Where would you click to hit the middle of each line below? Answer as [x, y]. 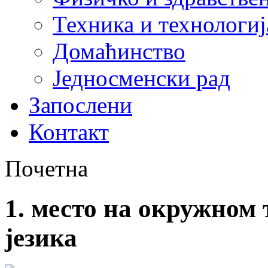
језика [41, 237]
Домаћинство [119, 51]
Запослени [80, 105]
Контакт [69, 132]
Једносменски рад [141, 78]
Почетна [46, 168]
